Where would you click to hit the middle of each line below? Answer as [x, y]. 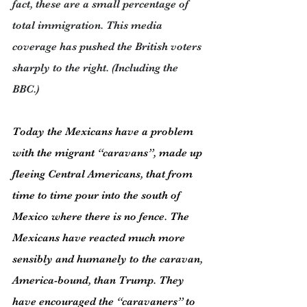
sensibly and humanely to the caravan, [109, 259]
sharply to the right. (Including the [97, 68]
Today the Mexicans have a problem [104, 132]
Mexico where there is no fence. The [102, 217]
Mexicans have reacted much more [100, 238]
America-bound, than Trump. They [100, 280]
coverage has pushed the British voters [108, 47]
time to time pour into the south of [98, 195]
